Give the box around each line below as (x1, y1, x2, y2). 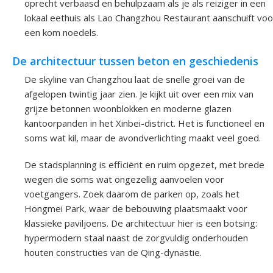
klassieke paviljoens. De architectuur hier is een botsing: (24, 216, 257, 229)
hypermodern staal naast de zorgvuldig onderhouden (24, 231, 248, 244)
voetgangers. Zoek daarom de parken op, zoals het (24, 187, 239, 200)
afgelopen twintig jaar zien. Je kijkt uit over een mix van (24, 87, 253, 100)
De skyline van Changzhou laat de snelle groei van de (24, 73, 245, 85)
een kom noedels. (24, 26, 98, 39)
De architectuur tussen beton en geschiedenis (12, 53, 258, 68)
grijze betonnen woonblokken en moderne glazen (24, 102, 232, 115)
